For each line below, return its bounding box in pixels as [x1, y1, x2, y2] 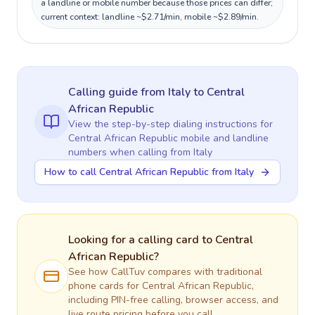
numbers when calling [68, 146, 170, 159]
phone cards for [68, 279, 142, 292]
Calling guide [68, 84, 141, 100]
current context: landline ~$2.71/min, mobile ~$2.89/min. [41, 11, 259, 22]
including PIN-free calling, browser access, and [68, 293, 278, 307]
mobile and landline [178, 131, 269, 145]
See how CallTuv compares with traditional [68, 265, 262, 278]
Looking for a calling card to [68, 232, 215, 247]
